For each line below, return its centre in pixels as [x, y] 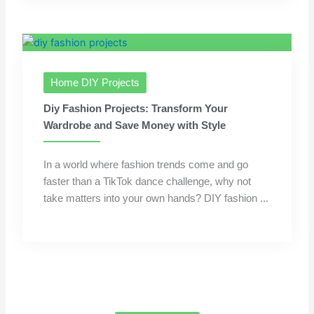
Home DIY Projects [95, 83]
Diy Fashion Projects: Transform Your [136, 109]
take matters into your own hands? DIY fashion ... [156, 199]
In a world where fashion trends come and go [146, 165]
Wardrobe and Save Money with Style [135, 126]
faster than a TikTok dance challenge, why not [148, 182]
